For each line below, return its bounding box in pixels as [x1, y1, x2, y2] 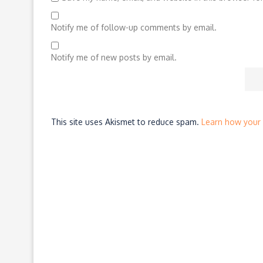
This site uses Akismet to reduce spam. [51, 116, 201, 127]
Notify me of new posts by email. [51, 52, 177, 62]
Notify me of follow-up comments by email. [51, 22, 217, 32]
